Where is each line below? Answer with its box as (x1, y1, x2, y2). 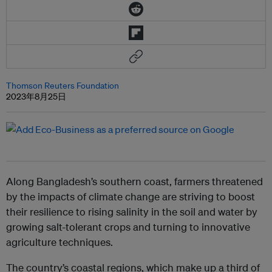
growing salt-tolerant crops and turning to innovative (6, 220, 250, 234)
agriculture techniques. (6, 236, 113, 249)
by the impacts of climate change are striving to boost (6, 190, 255, 203)
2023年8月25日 (6, 91, 66, 103)
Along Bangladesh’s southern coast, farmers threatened (6, 175, 263, 188)
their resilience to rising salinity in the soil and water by (6, 205, 257, 219)
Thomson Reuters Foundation (6, 80, 119, 92)
